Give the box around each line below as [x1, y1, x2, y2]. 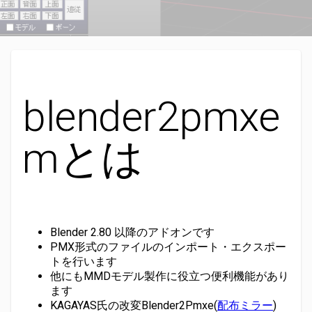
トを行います [50, 254, 117, 268]
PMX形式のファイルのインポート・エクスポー [50, 240, 286, 253]
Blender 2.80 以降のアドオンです [50, 225, 214, 239]
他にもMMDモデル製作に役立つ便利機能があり [50, 269, 289, 283]
